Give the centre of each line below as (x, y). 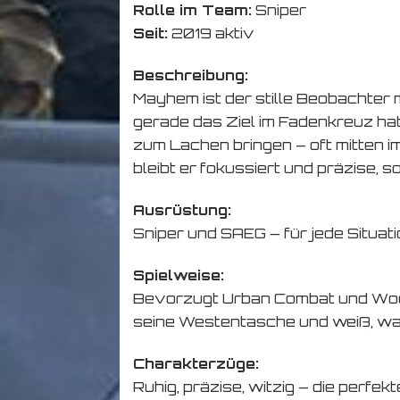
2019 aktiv (212, 33)
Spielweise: (179, 275)
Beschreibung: (191, 75)
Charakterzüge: (196, 364)
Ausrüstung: (183, 210)
